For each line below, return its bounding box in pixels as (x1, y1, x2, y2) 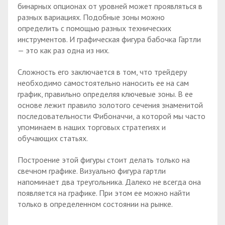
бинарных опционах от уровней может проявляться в (18, 1, 202, 12)
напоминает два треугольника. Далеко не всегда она (18, 176, 201, 187)
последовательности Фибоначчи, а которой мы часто (18, 110, 205, 121)
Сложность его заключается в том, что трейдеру (18, 66, 187, 77)
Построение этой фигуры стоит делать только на (18, 154, 190, 165)
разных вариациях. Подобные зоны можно (18, 12, 165, 23)
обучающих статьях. (18, 133, 88, 143)
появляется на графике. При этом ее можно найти (18, 187, 190, 198)
